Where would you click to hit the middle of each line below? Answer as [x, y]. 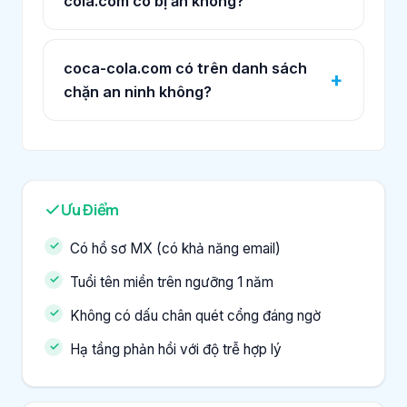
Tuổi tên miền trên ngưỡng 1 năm [172, 282]
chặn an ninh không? [138, 91]
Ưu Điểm [90, 209]
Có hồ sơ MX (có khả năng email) [175, 248]
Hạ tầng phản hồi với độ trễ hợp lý [176, 349]
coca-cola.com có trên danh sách [185, 68]
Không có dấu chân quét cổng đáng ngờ [195, 315]
